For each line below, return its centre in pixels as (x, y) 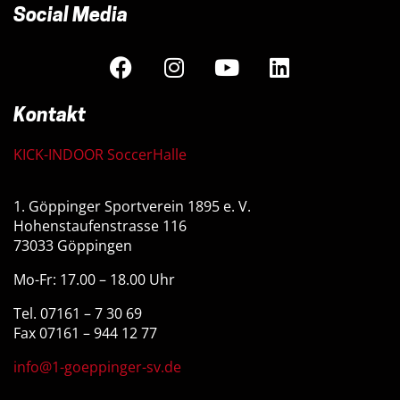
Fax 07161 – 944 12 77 (85, 333)
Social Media (71, 17)
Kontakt (50, 117)
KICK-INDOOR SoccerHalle (100, 154)
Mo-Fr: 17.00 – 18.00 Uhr (94, 279)
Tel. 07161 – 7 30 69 (78, 313)
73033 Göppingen (73, 246)
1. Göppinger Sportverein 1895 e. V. (132, 206)
